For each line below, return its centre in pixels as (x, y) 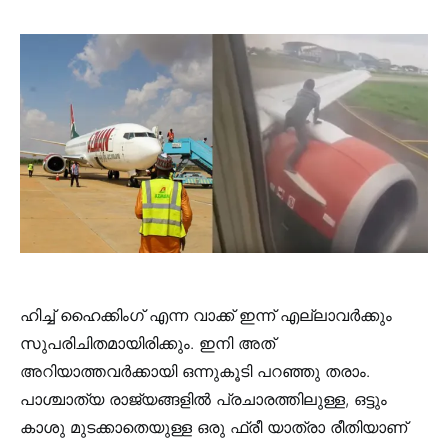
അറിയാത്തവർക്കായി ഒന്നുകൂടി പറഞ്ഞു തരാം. (195, 370)
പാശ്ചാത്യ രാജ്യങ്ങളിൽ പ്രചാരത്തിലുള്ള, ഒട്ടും (203, 398)
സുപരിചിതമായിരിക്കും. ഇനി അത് (147, 342)
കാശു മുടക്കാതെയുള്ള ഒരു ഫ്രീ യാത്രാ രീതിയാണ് (213, 426)
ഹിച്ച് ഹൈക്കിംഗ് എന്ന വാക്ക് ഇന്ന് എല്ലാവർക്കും (206, 314)
